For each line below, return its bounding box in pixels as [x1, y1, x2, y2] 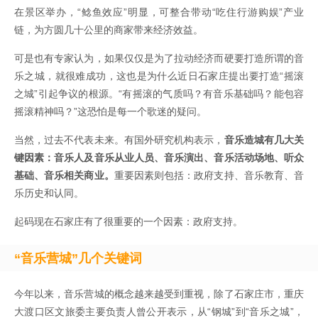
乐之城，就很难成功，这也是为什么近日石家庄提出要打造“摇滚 [14, 70, 304, 82]
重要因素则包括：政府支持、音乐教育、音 [114, 170, 305, 182]
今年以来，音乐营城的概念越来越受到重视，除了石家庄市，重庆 [14, 288, 304, 300]
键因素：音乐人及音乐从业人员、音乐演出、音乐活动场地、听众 [14, 152, 304, 164]
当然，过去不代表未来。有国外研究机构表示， [14, 134, 224, 146]
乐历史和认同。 [14, 187, 84, 199]
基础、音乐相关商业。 [14, 170, 114, 182]
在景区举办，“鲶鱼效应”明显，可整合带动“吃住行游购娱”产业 [14, 6, 304, 18]
